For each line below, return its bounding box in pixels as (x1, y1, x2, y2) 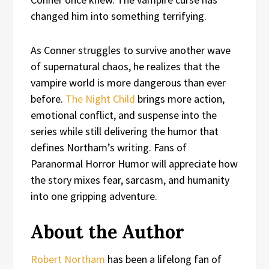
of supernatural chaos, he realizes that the (31, 59, 220, 73)
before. (31, 91, 65, 106)
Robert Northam (31, 252, 105, 266)
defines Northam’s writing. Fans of (31, 140, 187, 154)
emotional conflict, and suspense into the (31, 107, 217, 122)
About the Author (31, 220, 184, 243)
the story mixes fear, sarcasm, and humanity (31, 172, 229, 187)
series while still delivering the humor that (31, 124, 219, 138)
